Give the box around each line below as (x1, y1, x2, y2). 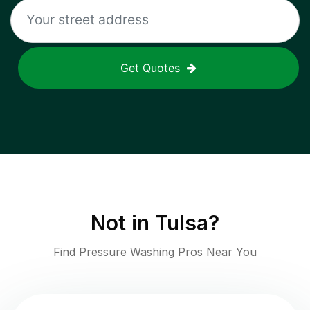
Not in (91, 210, 155, 236)
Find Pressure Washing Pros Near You (53, 245, 257, 259)
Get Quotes (120, 61, 180, 75)
